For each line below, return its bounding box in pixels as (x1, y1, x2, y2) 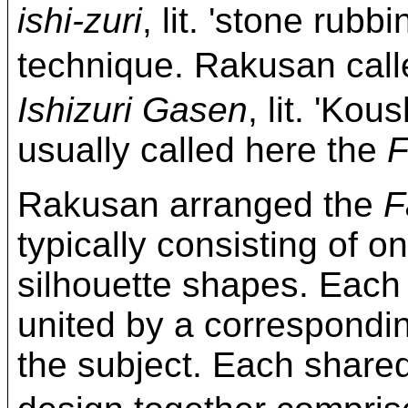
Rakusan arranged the (17, 184, 383, 224)
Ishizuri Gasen (17, 89, 248, 129)
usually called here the (17, 129, 387, 169)
